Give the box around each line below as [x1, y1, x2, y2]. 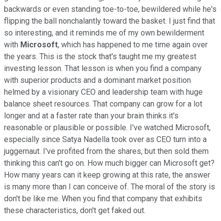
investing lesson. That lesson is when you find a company [4, 63, 202, 73]
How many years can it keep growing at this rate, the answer [4, 170, 210, 180]
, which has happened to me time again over [58, 39, 208, 49]
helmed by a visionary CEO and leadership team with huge [4, 87, 203, 97]
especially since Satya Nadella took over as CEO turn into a [4, 134, 207, 144]
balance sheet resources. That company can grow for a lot [4, 99, 202, 109]
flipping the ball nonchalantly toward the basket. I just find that [4, 16, 215, 26]
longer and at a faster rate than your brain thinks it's [4, 110, 179, 120]
